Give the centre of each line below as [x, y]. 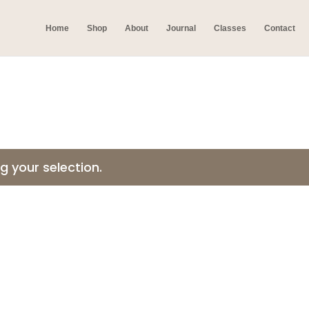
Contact [280, 28]
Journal [181, 28]
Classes [230, 28]
